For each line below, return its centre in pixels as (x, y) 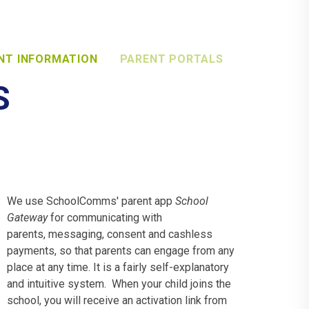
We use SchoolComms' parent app (91, 201)
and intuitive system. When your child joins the (119, 283)
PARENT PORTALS (171, 59)
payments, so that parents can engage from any (121, 250)
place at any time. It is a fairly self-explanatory (118, 267)
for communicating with (107, 217)
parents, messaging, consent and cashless (110, 234)
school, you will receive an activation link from (117, 300)
